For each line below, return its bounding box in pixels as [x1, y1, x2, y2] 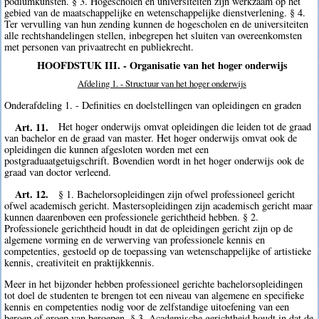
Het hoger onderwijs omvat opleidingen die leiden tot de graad [58, 120, 312, 134]
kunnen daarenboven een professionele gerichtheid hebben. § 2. [4, 209, 259, 224]
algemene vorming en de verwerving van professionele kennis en [4, 232, 266, 246]
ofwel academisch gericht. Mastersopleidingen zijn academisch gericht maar [4, 198, 313, 212]
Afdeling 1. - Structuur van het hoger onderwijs [77, 77, 246, 90]
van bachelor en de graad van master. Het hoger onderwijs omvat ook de [4, 131, 298, 145]
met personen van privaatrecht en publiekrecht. [4, 40, 194, 54]
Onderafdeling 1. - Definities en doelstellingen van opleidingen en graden [4, 98, 302, 112]
